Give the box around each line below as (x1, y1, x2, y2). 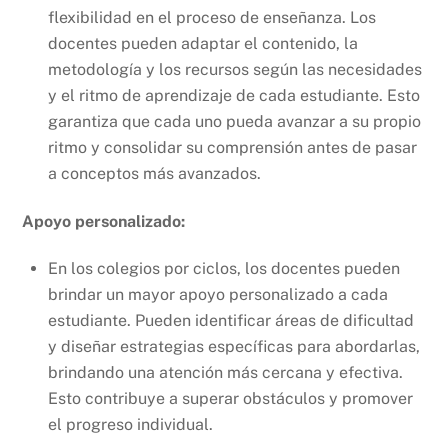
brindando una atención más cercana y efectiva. (48, 363, 403, 383)
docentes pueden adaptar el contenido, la (48, 34, 358, 54)
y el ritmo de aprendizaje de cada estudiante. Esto (48, 86, 420, 106)
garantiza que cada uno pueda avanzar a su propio (48, 112, 421, 132)
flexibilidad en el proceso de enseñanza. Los (48, 8, 376, 28)
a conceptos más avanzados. (48, 164, 261, 184)
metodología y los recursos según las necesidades (48, 60, 422, 80)
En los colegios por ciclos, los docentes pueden (48, 259, 400, 279)
